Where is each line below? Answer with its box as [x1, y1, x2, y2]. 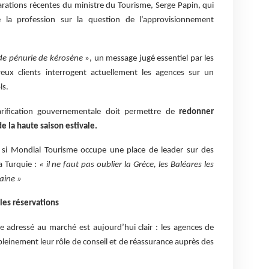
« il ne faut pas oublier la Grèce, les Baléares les [38, 160, 214, 169]
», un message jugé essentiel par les [82, 54, 214, 64]
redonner [179, 107, 214, 116]
